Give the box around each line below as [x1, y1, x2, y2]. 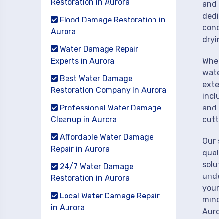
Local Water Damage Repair [58, 191, 160, 200]
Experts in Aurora [51, 56, 114, 66]
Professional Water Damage [58, 103, 161, 112]
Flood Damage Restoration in [58, 15, 166, 24]
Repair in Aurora [51, 144, 109, 153]
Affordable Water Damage [58, 132, 153, 142]
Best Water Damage [58, 74, 132, 83]
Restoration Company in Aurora [51, 86, 166, 95]
